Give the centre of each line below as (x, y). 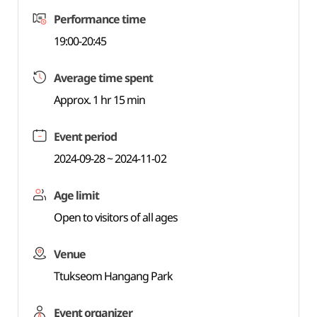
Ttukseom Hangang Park (113, 276)
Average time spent (103, 78)
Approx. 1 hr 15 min (99, 100)
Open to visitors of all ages (115, 217)
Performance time (100, 19)
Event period (85, 137)
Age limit (76, 195)
